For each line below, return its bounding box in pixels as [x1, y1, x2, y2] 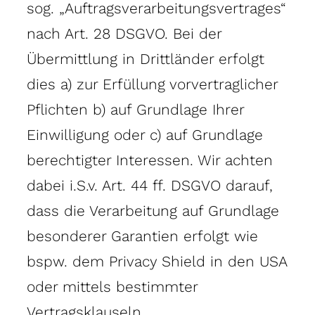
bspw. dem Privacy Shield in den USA [27, 252, 287, 270]
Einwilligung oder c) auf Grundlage [27, 125, 263, 143]
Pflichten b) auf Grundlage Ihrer [27, 100, 244, 118]
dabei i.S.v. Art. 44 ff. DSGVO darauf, [27, 176, 273, 194]
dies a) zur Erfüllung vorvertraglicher [27, 75, 278, 93]
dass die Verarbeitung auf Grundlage [27, 201, 279, 219]
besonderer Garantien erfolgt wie [27, 226, 258, 245]
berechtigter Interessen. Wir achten [27, 150, 273, 169]
